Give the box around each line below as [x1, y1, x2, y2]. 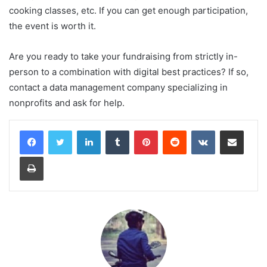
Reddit [186, 125, 210, 135]
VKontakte [215, 125, 253, 135]
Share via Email [243, 125, 262, 135]
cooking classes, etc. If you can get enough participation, [9, 5, 248, 17]
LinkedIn [100, 125, 131, 135]
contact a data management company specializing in [9, 82, 228, 94]
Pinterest [157, 125, 191, 135]
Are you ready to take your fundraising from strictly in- [9, 51, 238, 63]
